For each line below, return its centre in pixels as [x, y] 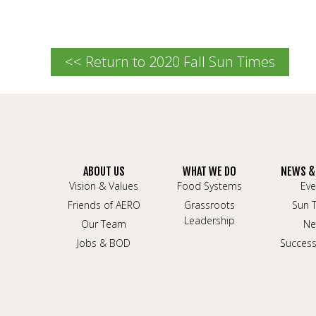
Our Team [104, 224]
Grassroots [209, 205]
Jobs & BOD [104, 243]
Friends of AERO [104, 205]
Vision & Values [104, 186]
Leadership [209, 220]
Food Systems [209, 186]
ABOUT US [104, 171]
